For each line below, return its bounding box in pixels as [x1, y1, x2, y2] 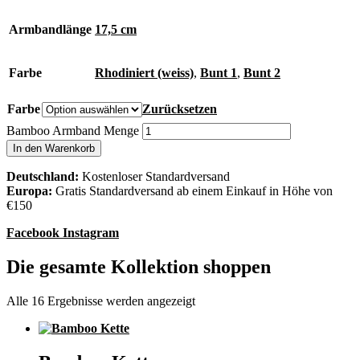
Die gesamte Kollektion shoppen [6, 256, 271, 278]
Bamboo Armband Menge [6, 124, 139, 138]
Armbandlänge [9, 22, 92, 37]
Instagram [63, 226, 119, 240]
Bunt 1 [200, 66, 237, 80]
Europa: [6, 184, 55, 198]
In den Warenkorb [13, 142, 95, 155]
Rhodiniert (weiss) [95, 66, 194, 80]
